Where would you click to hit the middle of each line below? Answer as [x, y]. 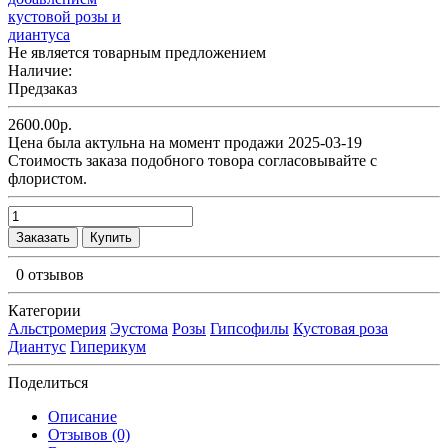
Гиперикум [108, 346]
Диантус [37, 346]
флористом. [47, 178]
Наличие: [40, 70]
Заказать [43, 237]
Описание [82, 416]
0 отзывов [50, 274]
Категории [44, 310]
